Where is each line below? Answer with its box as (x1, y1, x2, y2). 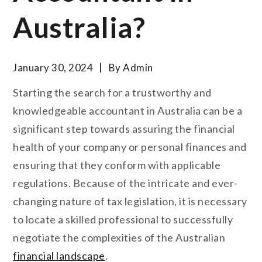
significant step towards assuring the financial (13, 122, 235, 135)
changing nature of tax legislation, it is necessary (13, 194, 247, 208)
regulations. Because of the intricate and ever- (13, 176, 238, 189)
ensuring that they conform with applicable (13, 158, 221, 171)
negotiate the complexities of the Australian (13, 230, 226, 244)
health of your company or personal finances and (13, 140, 247, 153)
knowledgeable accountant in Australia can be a (13, 104, 243, 117)
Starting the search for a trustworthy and (13, 85, 212, 99)
